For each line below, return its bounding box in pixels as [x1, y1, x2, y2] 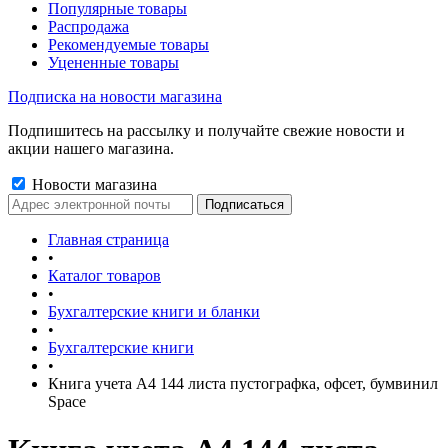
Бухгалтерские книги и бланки [48, 303, 260, 320]
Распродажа [48, 18, 129, 35]
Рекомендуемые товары [48, 36, 209, 53]
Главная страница [48, 231, 169, 248]
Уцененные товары [48, 54, 179, 71]
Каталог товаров [48, 267, 161, 284]
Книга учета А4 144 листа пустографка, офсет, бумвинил [48, 375, 438, 392]
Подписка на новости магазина [8, 88, 222, 105]
